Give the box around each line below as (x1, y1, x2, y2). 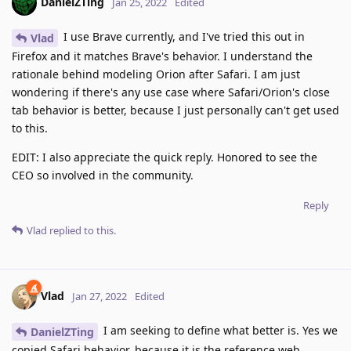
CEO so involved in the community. (12, 167, 194, 183)
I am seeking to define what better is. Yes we (100, 322, 338, 338)
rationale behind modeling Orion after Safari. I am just (12, 66, 300, 81)
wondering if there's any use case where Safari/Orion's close (12, 84, 330, 100)
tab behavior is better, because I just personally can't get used (12, 102, 339, 118)
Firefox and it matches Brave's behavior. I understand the (12, 48, 313, 63)
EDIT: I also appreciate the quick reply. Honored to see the (12, 149, 317, 165)
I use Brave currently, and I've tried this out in (60, 29, 305, 45)
